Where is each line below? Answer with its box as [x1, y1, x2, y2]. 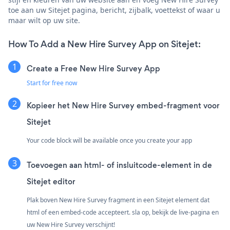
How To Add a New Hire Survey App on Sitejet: [8, 37, 201, 50]
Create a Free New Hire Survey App [27, 63, 160, 74]
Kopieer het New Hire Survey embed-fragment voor [27, 100, 220, 111]
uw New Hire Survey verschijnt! [27, 220, 115, 229]
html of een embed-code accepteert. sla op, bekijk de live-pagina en [27, 207, 219, 217]
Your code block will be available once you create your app [27, 136, 192, 145]
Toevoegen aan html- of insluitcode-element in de [27, 159, 212, 170]
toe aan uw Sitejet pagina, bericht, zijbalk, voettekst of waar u [8, 5, 220, 15]
